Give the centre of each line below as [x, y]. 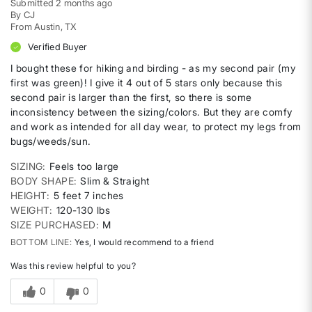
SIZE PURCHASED [53, 225]
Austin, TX [56, 27]
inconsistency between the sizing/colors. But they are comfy [151, 112]
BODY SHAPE [42, 181]
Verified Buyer [58, 47]
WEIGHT [30, 210]
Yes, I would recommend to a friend [143, 242]
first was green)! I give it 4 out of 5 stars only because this [147, 83]
